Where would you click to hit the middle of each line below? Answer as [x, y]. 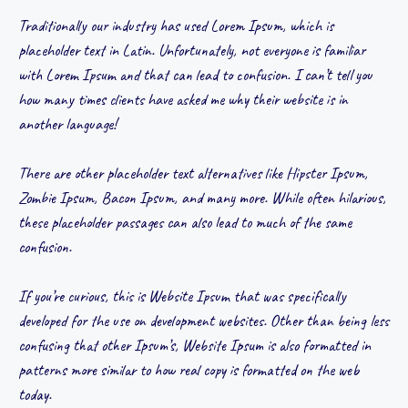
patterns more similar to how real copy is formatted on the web [189, 369]
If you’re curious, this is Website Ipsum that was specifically [182, 296]
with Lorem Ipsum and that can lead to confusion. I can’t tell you [195, 74]
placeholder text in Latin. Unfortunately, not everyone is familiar [192, 50]
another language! [67, 123]
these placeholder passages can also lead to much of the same [185, 222]
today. [35, 394]
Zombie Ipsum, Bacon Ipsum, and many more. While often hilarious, [202, 197]
